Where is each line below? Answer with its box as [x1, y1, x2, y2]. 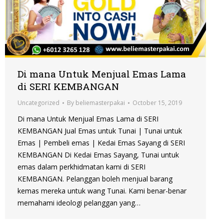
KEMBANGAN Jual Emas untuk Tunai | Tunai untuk [17, 126, 182, 136]
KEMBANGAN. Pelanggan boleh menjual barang [17, 174, 172, 184]
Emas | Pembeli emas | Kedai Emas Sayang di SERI [17, 138, 185, 148]
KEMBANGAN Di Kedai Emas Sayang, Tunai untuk [17, 150, 179, 160]
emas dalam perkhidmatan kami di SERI [17, 162, 145, 172]
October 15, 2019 [132, 98, 182, 107]
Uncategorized [17, 98, 59, 107]
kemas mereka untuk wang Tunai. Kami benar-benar [17, 186, 186, 196]
